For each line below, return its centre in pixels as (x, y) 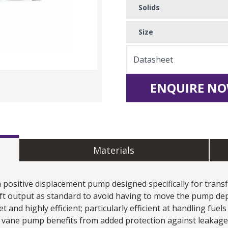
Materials (114, 150)
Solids (149, 7)
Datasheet (153, 59)
